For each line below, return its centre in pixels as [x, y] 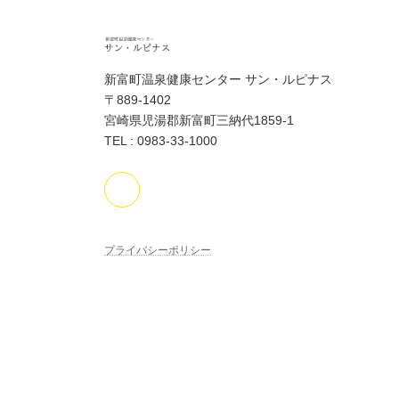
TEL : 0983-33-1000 [161, 140]
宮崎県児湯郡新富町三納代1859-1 [199, 120]
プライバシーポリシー [158, 251]
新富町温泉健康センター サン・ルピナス [218, 79]
